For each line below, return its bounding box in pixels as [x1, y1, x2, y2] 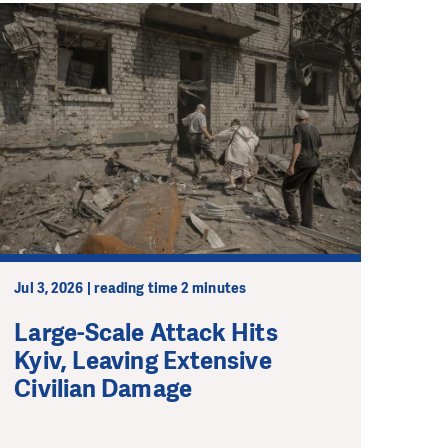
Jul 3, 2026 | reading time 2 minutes [14, 278, 246, 298]
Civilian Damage [14, 372, 192, 405]
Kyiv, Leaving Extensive [14, 344, 272, 377]
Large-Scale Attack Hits [14, 316, 278, 349]
